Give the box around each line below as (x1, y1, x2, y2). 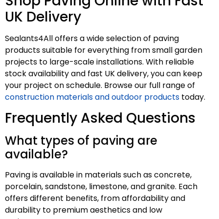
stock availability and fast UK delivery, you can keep (5, 67, 202, 79)
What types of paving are (5, 132, 157, 149)
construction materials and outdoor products (5, 91, 179, 103)
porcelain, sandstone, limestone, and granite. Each (5, 180, 197, 192)
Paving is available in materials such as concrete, (5, 169, 192, 180)
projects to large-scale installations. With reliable (5, 56, 194, 67)
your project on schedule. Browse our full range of (5, 79, 195, 91)
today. (179, 91, 205, 103)
